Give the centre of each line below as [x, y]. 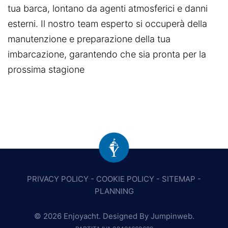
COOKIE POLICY [125, 179]
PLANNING [114, 191]
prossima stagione [46, 69]
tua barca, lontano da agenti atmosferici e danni [108, 8]
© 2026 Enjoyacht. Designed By [92, 216]
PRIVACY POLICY [58, 179]
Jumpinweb [171, 216]
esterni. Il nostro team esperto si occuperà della [107, 24]
